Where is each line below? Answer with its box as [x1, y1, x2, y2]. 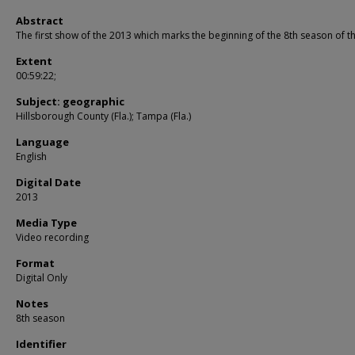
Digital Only [16, 271, 67, 284]
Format [16, 256, 55, 270]
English [16, 150, 47, 163]
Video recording [16, 231, 89, 244]
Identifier [16, 337, 67, 351]
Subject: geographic [16, 94, 124, 109]
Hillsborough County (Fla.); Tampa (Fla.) [16, 109, 191, 123]
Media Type [16, 216, 77, 230]
